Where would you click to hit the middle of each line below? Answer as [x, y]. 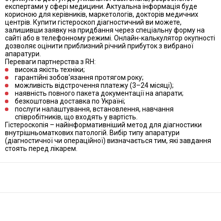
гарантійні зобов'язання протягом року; [79, 77]
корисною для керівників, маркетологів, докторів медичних [102, 14]
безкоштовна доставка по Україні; [70, 101]
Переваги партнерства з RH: [50, 61]
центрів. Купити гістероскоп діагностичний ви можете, [93, 22]
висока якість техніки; [50, 69]
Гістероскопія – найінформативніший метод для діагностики [103, 125]
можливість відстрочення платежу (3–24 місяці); [94, 85]
